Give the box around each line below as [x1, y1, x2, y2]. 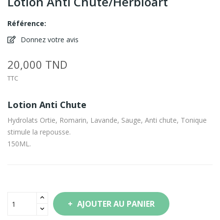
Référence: [7, 19, 46, 28]
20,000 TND [7, 57, 67, 72]
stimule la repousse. [7, 127, 71, 137]
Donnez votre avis [19, 35, 79, 44]
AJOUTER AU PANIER [77, 198, 155, 209]
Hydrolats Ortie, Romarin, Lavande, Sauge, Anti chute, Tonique [7, 115, 207, 125]
